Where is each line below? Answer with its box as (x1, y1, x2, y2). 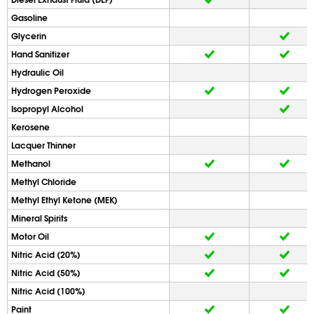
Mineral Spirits (11, 212, 67, 224)
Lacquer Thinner (11, 139, 76, 151)
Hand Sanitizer (11, 48, 69, 60)
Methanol (11, 158, 50, 169)
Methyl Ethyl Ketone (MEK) (11, 194, 118, 205)
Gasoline (11, 12, 48, 23)
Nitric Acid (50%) (11, 267, 81, 278)
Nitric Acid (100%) (11, 285, 86, 296)
